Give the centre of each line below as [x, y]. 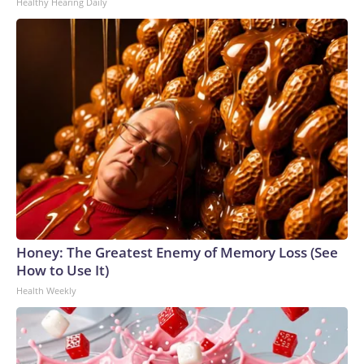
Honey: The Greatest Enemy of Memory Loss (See [177, 252]
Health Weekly [46, 290]
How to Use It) [63, 270]
